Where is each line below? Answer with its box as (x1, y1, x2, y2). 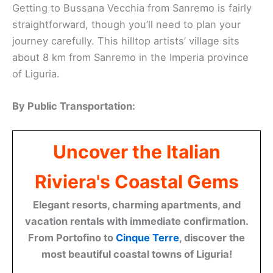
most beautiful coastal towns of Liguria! (41, 248, 232, 261)
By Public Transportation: (12, 99, 135, 112)
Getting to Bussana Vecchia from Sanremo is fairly (12, 1, 252, 14)
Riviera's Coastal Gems (34, 171, 239, 193)
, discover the (179, 232, 245, 244)
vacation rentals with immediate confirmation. (24, 215, 249, 228)
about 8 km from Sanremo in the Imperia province (12, 51, 249, 63)
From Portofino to (28, 232, 116, 244)
